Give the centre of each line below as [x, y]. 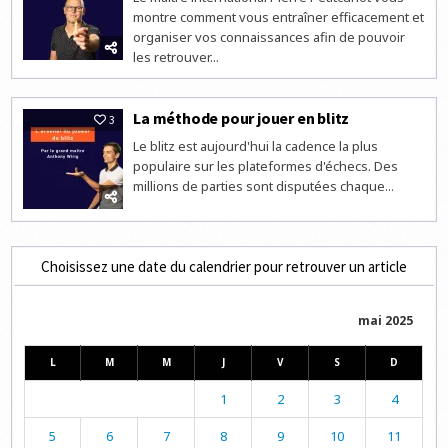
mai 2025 [386, 320]
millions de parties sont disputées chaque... [264, 185]
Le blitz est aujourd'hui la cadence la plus [256, 145]
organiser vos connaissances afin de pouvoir [269, 36]
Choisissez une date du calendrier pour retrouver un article [224, 266]
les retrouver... [176, 56]
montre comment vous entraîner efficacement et [279, 16]
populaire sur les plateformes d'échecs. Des [266, 165]
